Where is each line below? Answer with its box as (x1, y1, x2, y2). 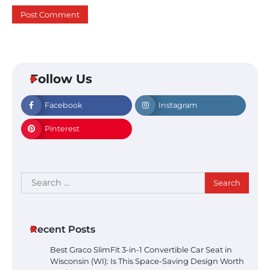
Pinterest (45, 124, 80, 133)
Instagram (159, 100, 197, 110)
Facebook (45, 100, 83, 110)
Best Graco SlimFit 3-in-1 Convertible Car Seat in (50, 244, 232, 254)
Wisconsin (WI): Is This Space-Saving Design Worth (50, 256, 244, 266)
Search (20, 172, 54, 184)
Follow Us (30, 71, 92, 86)
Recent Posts (30, 222, 95, 235)
